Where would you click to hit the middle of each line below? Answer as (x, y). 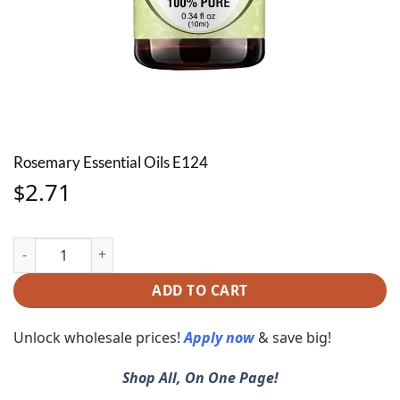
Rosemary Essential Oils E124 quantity (133, 246)
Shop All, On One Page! (200, 378)
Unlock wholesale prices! (99, 337)
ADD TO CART (200, 290)
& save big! (295, 337)
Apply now (219, 337)
